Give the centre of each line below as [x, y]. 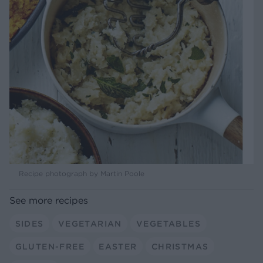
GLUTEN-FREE [50, 246]
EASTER [118, 246]
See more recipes [49, 200]
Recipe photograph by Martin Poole [82, 174]
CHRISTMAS [180, 246]
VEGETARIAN [90, 223]
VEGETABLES [168, 223]
